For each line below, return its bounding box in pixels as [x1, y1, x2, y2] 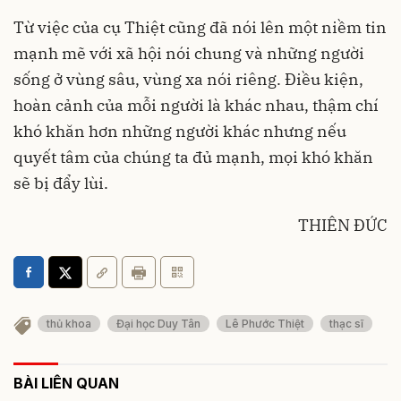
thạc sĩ [329, 317, 363, 331]
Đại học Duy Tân [116, 317, 200, 331]
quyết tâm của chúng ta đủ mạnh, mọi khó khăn [13, 147, 373, 167]
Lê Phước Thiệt [226, 317, 304, 331]
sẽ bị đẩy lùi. [13, 173, 108, 193]
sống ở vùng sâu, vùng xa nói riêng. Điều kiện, [13, 69, 363, 90]
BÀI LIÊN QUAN [13, 374, 119, 393]
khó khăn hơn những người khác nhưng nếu [13, 121, 346, 141]
